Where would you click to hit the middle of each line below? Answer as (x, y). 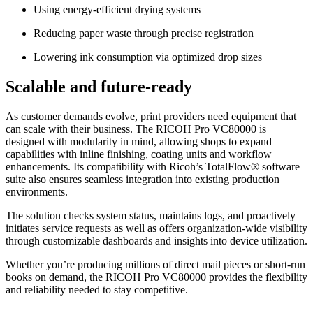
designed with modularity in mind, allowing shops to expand (139, 142)
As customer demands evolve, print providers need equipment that (151, 117)
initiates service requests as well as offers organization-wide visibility (156, 228)
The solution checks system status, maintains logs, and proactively (151, 216)
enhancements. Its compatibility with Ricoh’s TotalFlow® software (153, 167)
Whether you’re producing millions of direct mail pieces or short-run (155, 265)
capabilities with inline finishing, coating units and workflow (139, 154)
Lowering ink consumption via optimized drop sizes (148, 57)
